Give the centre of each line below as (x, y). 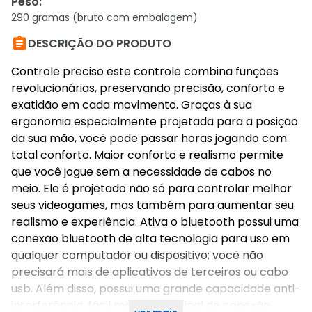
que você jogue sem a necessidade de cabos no (141, 172)
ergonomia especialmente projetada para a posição (155, 122)
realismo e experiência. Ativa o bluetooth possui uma (155, 222)
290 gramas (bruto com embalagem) (104, 17)
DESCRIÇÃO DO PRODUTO (100, 44)
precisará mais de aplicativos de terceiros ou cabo (150, 272)
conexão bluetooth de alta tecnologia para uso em (150, 239)
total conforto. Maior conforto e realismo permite (147, 155)
